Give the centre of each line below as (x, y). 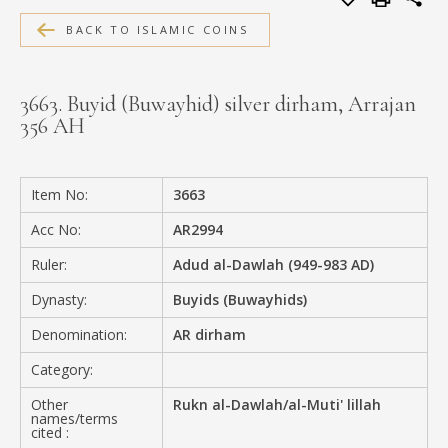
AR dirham (210, 334)
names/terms (74, 418)
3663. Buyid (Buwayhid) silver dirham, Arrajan (218, 103)
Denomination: (79, 334)
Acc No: (56, 229)
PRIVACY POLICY (109, 148)
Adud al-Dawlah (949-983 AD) (274, 264)
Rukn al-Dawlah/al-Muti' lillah (277, 404)
